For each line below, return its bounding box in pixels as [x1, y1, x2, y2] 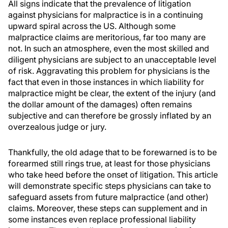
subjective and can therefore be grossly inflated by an [8, 110, 211, 121]
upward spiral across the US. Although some [8, 21, 176, 31]
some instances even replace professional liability [8, 214, 196, 224]
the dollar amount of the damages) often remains [8, 99, 192, 109]
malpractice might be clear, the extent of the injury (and [8, 88, 216, 98]
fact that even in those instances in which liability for [8, 77, 204, 87]
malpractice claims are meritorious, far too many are [8, 32, 206, 42]
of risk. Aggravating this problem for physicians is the [8, 66, 210, 76]
